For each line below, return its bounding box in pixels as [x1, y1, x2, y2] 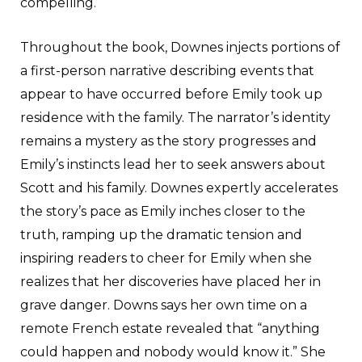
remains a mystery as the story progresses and [20, 133, 317, 149]
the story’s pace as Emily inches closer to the [20, 203, 305, 219]
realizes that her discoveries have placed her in [20, 273, 321, 289]
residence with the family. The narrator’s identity [20, 109, 330, 125]
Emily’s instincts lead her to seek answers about [20, 156, 326, 172]
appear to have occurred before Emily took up [20, 86, 322, 102]
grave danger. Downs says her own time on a [20, 297, 307, 313]
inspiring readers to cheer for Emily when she [20, 250, 312, 266]
